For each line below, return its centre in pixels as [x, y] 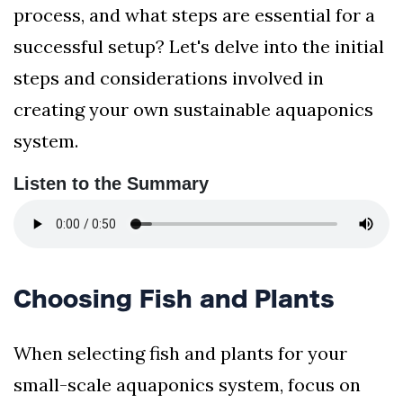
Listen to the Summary [111, 184]
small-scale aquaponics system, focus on [187, 385]
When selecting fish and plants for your [180, 354]
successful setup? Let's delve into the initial [199, 47]
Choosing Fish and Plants [174, 299]
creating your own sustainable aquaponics [193, 110]
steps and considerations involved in [169, 78]
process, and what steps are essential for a [194, 15]
